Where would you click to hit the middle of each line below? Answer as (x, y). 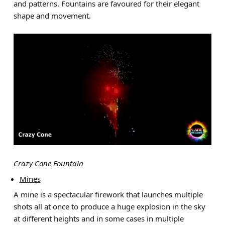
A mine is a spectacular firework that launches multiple (108, 194)
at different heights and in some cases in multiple (98, 218)
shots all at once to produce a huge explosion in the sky (109, 206)
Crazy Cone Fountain (48, 163)
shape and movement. (52, 15)
